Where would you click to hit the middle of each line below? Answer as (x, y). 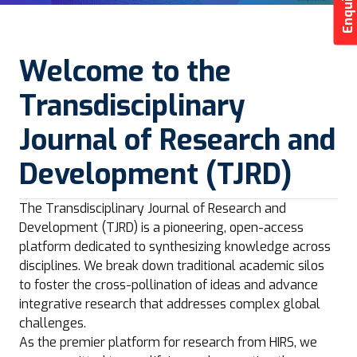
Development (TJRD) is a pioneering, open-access (161, 228)
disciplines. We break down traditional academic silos (172, 266)
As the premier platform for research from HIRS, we (168, 342)
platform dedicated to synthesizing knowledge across (175, 247)
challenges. (53, 323)
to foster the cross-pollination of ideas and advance (169, 285)
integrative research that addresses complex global (170, 304)
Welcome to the (125, 72)
